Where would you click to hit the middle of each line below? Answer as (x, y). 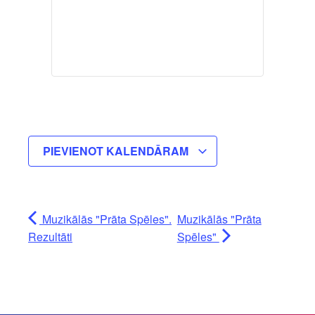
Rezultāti (50, 237)
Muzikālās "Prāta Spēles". (105, 219)
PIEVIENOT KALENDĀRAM (117, 151)
